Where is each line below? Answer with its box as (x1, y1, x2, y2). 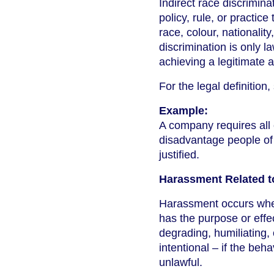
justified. (159, 149, 199, 161)
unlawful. (159, 256, 202, 269)
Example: (159, 105, 208, 117)
